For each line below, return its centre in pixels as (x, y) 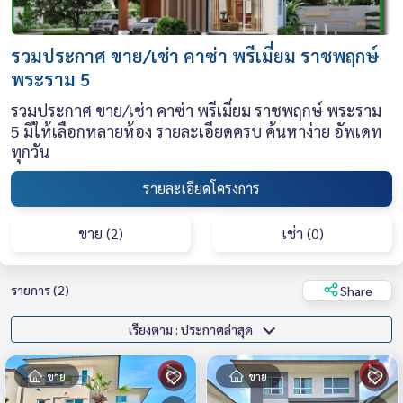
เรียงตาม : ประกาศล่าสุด (218, 329)
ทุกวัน (30, 151)
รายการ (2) (40, 289)
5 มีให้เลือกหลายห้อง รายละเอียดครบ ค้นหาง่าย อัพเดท (196, 130)
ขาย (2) (101, 234)
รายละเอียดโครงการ (201, 189)
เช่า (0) (302, 234)
